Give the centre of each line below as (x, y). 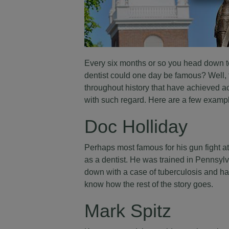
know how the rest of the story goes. (148, 184)
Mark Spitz (128, 211)
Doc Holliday (136, 127)
